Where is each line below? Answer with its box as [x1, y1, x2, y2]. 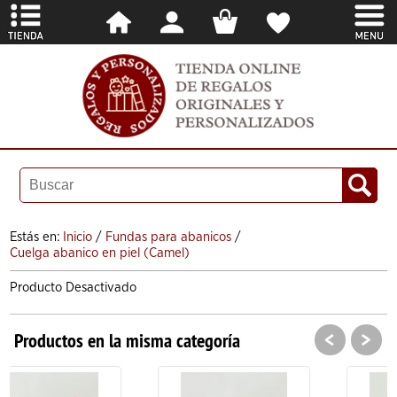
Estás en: [10, 230, 64, 244]
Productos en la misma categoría [14, 327, 241, 353]
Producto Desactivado [10, 280, 137, 294]
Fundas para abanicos [105, 230, 232, 244]
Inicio [63, 230, 93, 244]
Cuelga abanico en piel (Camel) [10, 245, 191, 260]
